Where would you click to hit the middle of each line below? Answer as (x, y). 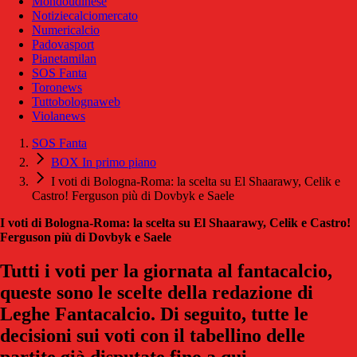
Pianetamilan (64, 58)
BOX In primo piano (104, 162)
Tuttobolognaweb (76, 101)
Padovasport (63, 44)
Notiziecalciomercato (85, 15)
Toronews (57, 87)
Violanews (59, 116)
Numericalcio (66, 29)
